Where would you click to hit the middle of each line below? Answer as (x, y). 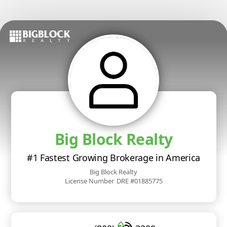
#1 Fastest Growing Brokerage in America (113, 158)
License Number (89, 181)
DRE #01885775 (139, 181)
